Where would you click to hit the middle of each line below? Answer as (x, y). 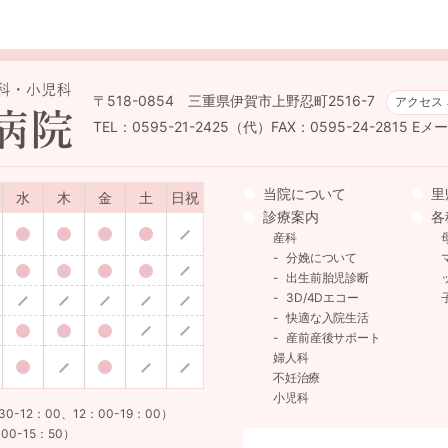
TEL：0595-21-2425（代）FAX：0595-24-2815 (252, 127)
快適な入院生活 (327, 317)
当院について (304, 193)
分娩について (321, 257)
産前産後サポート (333, 337)
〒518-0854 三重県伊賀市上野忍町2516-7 (235, 101)
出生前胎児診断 (327, 277)
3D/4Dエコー (322, 297)
